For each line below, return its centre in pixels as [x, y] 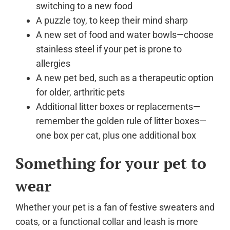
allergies [53, 63]
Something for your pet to [111, 163]
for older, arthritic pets [80, 92]
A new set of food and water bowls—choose [125, 34]
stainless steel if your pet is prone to [109, 49]
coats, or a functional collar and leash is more [107, 221]
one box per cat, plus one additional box [116, 135]
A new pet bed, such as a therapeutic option [125, 78]
